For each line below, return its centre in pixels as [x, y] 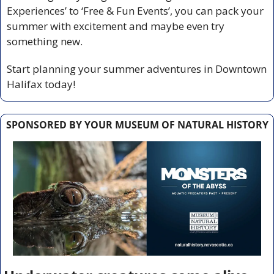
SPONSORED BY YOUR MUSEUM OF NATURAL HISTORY [137, 124]
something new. [45, 41]
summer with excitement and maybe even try [116, 26]
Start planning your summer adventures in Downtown [137, 68]
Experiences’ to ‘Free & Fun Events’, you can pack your [135, 10]
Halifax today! [41, 84]
